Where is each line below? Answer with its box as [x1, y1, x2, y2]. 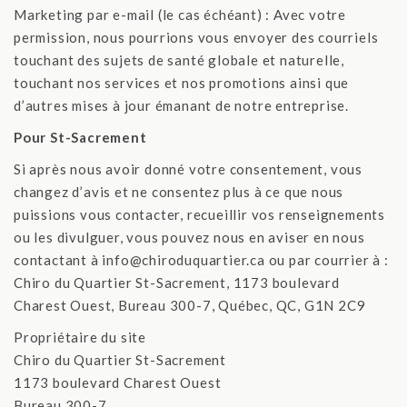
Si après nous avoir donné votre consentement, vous [14, 161, 362, 177]
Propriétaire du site [14, 329, 146, 345]
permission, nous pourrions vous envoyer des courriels [14, 29, 379, 45]
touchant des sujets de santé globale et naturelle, [14, 52, 344, 68]
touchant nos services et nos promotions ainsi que [14, 74, 350, 91]
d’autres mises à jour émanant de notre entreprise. [14, 97, 349, 114]
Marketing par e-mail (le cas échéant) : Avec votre [14, 6, 346, 23]
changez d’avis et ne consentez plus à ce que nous [14, 184, 344, 200]
